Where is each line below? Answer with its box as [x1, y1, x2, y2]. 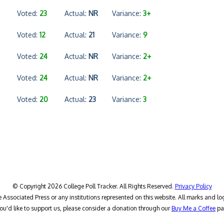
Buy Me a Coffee [171, 204, 215, 212]
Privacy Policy [174, 182, 212, 190]
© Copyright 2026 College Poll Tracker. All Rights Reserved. [12, 182, 175, 190]
